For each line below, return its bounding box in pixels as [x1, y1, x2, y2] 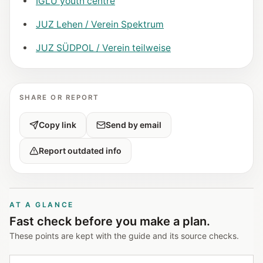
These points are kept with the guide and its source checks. [9, 231, 239, 241]
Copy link [39, 120, 76, 130]
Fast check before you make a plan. [9, 214, 210, 228]
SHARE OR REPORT [19, 93, 100, 102]
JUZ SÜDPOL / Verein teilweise [36, 42, 171, 53]
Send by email [106, 120, 161, 130]
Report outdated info [39, 146, 122, 156]
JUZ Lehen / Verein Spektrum [36, 19, 164, 30]
